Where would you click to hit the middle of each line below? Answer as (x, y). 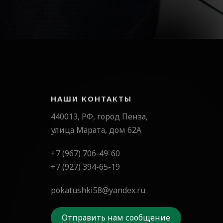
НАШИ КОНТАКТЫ (91, 99)
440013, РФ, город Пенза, (99, 116)
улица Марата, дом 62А (96, 130)
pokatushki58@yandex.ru (98, 190)
